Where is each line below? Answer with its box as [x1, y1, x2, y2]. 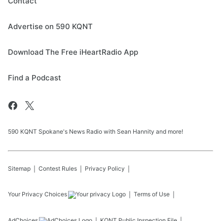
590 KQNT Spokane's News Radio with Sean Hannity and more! [8, 128, 183, 135]
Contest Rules [38, 165, 77, 172]
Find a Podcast [8, 73, 61, 82]
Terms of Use [134, 190, 170, 198]
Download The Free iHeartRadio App [8, 47, 138, 57]
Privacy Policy [85, 165, 125, 172]
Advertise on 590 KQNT [8, 22, 93, 31]
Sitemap [8, 165, 31, 172]
